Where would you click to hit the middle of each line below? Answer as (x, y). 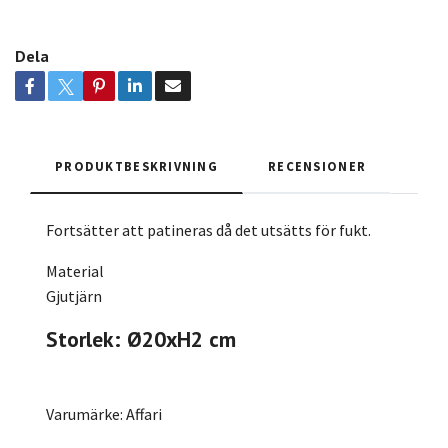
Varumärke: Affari (104, 414)
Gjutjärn (74, 296)
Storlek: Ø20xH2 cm (141, 339)
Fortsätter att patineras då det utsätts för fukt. (208, 230)
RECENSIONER (317, 166)
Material (75, 271)
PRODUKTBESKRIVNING (137, 166)
